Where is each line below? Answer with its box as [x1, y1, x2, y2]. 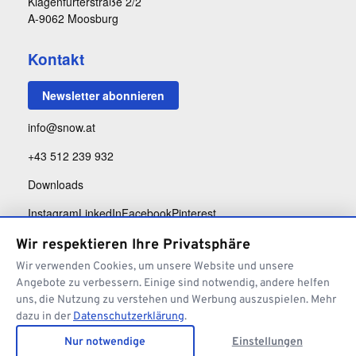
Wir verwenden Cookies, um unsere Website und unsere [16, 260, 294, 273]
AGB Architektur [130, 329, 198, 343]
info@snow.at [28, 119, 95, 136]
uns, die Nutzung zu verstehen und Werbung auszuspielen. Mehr [16, 293, 336, 307]
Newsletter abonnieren [42, 87, 164, 104]
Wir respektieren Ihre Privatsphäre [16, 236, 250, 254]
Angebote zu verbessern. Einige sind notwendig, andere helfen [16, 277, 330, 290]
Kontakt [28, 48, 84, 71]
